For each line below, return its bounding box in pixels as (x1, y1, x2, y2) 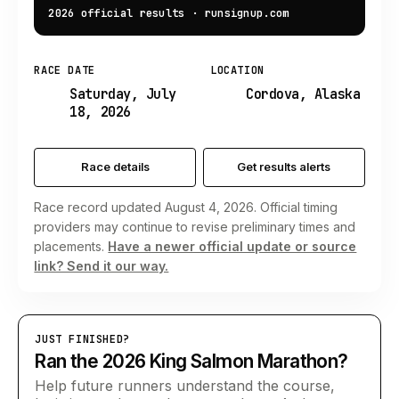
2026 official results (48, 6, 185, 21)
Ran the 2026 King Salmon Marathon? (35, 350, 348, 373)
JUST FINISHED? (35, 331, 130, 346)
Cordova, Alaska (246, 84, 361, 103)
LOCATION (210, 62, 265, 77)
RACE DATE (34, 62, 95, 77)
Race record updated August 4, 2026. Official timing (34, 199, 338, 215)
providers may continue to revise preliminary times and (34, 218, 356, 234)
